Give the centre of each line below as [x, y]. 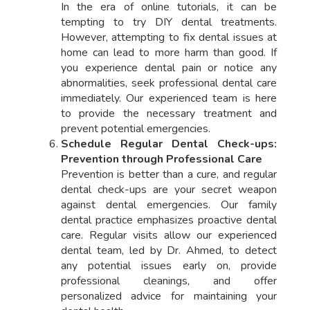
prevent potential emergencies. [135, 129]
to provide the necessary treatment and [169, 114]
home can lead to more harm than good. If [169, 53]
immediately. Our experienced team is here [169, 99]
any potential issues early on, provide [169, 266]
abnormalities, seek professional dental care [169, 83]
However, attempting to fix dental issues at [169, 38]
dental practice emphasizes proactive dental [169, 220]
